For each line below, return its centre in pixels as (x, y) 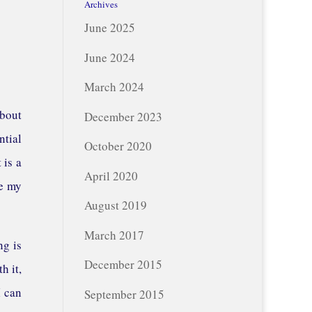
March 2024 (114, 87)
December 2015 (123, 265)
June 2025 (109, 28)
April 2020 (111, 175)
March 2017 (114, 235)
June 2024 (109, 57)
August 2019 (115, 205)
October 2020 (118, 146)
